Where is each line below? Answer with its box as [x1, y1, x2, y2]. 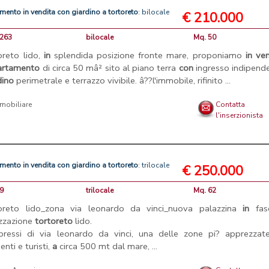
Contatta [216, 100, 246, 110]
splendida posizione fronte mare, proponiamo [50, 49, 246, 62]
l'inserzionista [216, 110, 264, 121]
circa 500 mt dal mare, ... [57, 240, 158, 252]
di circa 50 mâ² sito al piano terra [40, 62, 179, 74]
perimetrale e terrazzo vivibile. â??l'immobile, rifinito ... [14, 74, 231, 87]
